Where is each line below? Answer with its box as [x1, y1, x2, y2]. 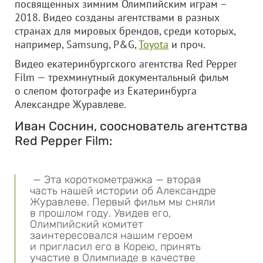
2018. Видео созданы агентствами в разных [15, 11, 220, 24]
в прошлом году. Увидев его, [30, 207, 171, 220]
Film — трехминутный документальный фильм [15, 70, 229, 84]
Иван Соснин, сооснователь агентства [15, 119, 248, 133]
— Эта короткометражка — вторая [30, 173, 201, 186]
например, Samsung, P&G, [15, 38, 139, 51]
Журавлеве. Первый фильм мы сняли [30, 195, 215, 208]
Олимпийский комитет [30, 218, 143, 231]
